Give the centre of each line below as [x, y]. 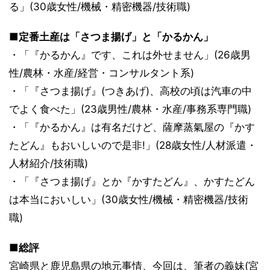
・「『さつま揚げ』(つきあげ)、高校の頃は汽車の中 [130, 91]
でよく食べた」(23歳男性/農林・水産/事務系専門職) [130, 109]
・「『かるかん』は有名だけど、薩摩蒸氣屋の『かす [132, 127]
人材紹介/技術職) [49, 163]
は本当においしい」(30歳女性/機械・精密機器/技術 [129, 199]
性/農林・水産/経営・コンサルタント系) [102, 73]
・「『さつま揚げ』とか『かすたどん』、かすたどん [132, 181]
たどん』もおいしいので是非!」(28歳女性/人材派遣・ [133, 145]
